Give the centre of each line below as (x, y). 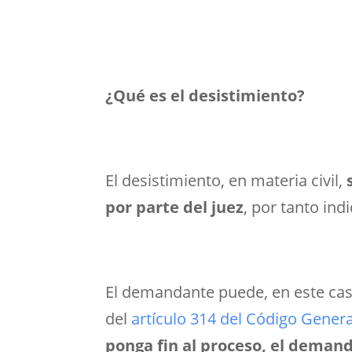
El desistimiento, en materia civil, (226, 181)
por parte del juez (175, 207)
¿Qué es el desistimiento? (205, 96)
